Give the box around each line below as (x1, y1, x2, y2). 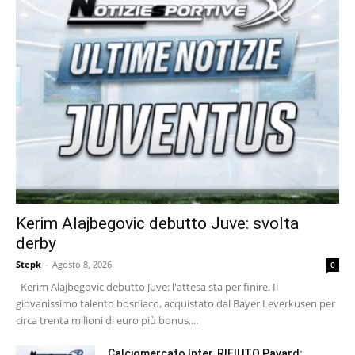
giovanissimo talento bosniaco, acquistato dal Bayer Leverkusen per (16, 296, 335, 311)
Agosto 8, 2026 (52, 258, 112, 271)
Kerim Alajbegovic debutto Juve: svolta (16, 214, 299, 234)
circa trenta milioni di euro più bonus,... (16, 313, 198, 328)
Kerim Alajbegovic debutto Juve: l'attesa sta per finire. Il (16, 280, 278, 295)
